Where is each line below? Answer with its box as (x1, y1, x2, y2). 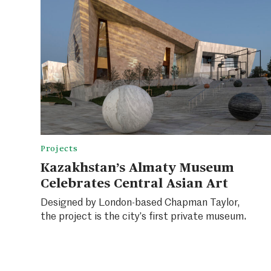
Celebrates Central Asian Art (40, 172, 228, 191)
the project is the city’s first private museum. (40, 208, 247, 223)
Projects (40, 142, 77, 154)
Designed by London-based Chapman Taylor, (40, 194, 240, 209)
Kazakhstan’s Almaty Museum (40, 157, 234, 175)
